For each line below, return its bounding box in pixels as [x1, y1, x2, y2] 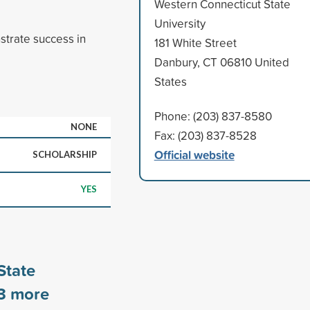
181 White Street [154, 34, 237, 51]
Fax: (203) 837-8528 [154, 127, 257, 143]
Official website [154, 145, 235, 163]
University [154, 15, 206, 31]
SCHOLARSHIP [33, 148, 97, 160]
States [154, 73, 187, 89]
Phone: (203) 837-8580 [154, 107, 272, 124]
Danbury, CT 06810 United [154, 53, 289, 70]
